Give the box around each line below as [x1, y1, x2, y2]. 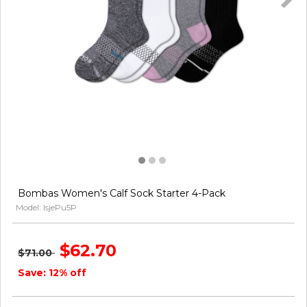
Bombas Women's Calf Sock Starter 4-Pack [18, 187, 225, 200]
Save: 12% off [18, 267, 86, 280]
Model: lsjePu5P [16, 202, 77, 213]
